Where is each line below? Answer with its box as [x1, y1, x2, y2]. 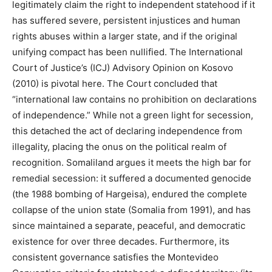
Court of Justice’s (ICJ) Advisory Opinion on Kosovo [12, 62, 233, 74]
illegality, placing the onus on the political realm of [12, 141, 226, 153]
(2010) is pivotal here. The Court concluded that [12, 78, 217, 90]
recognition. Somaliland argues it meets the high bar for [12, 157, 251, 169]
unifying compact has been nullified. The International [12, 46, 243, 58]
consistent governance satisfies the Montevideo [12, 251, 219, 263]
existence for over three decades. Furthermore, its [12, 236, 229, 248]
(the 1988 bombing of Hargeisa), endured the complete [12, 188, 247, 200]
